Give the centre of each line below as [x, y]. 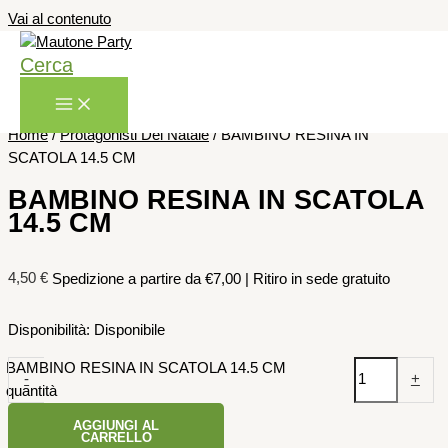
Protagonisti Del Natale [134, 135]
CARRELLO [116, 437]
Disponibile [129, 330]
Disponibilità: [49, 330]
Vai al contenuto [59, 19]
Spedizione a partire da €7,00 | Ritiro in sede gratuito [221, 278]
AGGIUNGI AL [116, 425]
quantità [32, 390]
